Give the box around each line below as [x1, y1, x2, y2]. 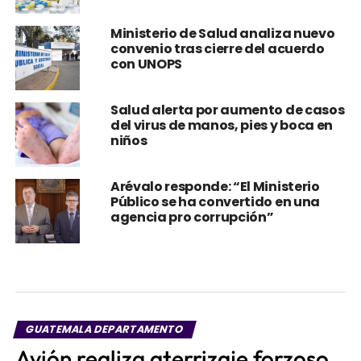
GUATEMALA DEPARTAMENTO [23, 322, 186, 336]
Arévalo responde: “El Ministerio [110, 177, 320, 196]
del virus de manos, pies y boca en [110, 116, 333, 135]
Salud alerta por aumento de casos [110, 101, 345, 119]
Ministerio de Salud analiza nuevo [110, 24, 335, 43]
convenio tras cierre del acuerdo [110, 39, 325, 58]
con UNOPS [110, 55, 182, 73]
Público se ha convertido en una [110, 193, 320, 211]
